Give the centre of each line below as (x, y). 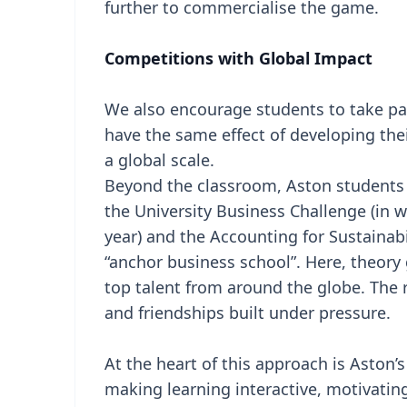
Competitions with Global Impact (238, 58)
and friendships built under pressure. (248, 313)
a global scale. (159, 160)
